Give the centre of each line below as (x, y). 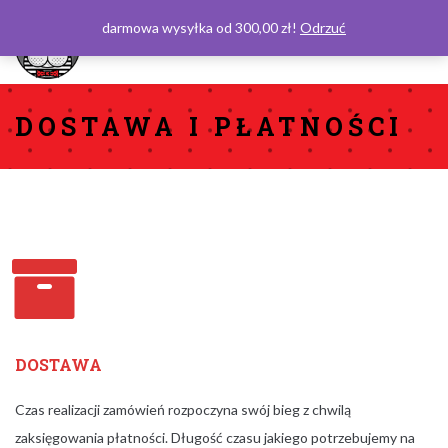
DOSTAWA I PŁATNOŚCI (209, 126)
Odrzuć (323, 27)
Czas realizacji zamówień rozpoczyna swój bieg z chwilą (183, 409)
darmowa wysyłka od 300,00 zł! (201, 27)
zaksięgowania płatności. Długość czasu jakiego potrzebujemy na (215, 437)
